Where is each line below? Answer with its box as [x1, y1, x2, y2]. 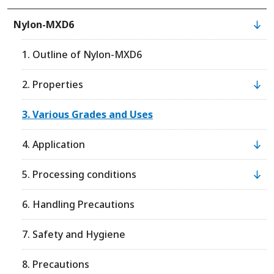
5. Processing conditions [22, 168, 137, 182]
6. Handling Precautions [22, 198, 135, 212]
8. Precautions [22, 257, 90, 272]
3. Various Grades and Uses [22, 108, 154, 122]
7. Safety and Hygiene [22, 228, 126, 242]
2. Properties [22, 78, 84, 92]
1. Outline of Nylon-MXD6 [22, 48, 143, 62]
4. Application [22, 138, 86, 152]
